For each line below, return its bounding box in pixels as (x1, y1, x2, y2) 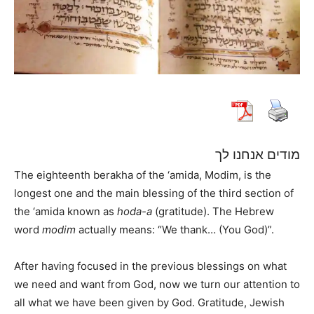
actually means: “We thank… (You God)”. (76, 222, 274, 236)
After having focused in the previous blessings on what (14, 259, 287, 273)
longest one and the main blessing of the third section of (14, 186, 294, 200)
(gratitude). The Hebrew (152, 204, 274, 218)
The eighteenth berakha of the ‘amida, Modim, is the (14, 168, 271, 182)
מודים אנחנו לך (215, 146, 300, 163)
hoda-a (117, 204, 152, 218)
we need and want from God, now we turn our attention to (14, 277, 300, 291)
